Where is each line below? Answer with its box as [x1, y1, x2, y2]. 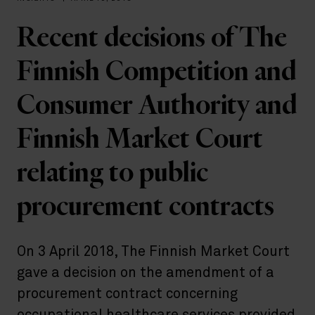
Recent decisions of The [17, 20, 287, 58]
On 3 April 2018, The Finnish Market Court [17, 245, 290, 259]
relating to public [17, 155, 208, 193]
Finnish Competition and [17, 53, 296, 91]
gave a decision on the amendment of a [17, 266, 274, 281]
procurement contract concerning [17, 287, 238, 302]
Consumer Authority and [17, 87, 297, 125]
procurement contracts [17, 188, 274, 226]
